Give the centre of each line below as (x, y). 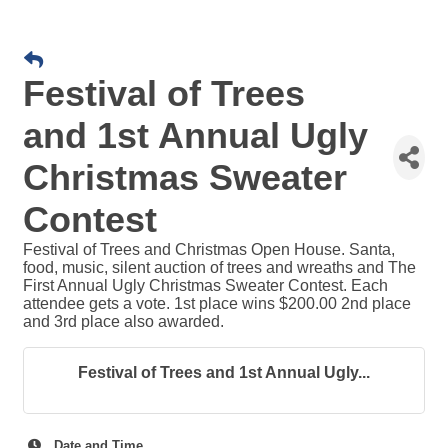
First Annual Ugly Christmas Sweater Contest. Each (205, 285)
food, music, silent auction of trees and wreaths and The (219, 267)
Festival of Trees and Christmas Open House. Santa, (209, 249)
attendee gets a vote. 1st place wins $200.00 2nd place (217, 303)
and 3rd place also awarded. (123, 321)
